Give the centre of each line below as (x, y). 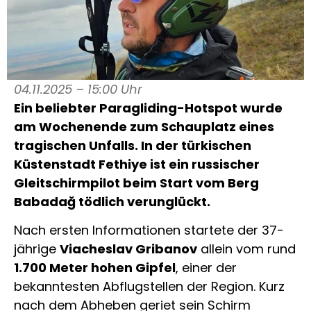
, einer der (206, 268)
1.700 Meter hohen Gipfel (95, 268)
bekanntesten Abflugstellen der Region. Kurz (149, 287)
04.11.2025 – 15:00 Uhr (78, 89)
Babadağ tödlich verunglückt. (112, 201)
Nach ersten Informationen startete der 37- (149, 230)
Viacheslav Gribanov (128, 249)
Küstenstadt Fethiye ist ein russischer (137, 164)
